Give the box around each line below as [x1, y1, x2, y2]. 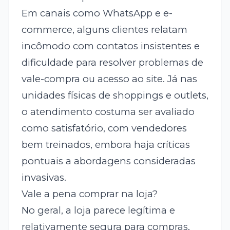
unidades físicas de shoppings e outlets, [21, 89, 208, 101]
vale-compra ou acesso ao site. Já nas [21, 72, 197, 85]
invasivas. [21, 171, 66, 183]
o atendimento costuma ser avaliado [21, 105, 195, 118]
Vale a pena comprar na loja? [21, 187, 158, 200]
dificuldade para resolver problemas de [21, 56, 203, 68]
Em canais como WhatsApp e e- [21, 7, 172, 19]
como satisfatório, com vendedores [21, 122, 187, 134]
